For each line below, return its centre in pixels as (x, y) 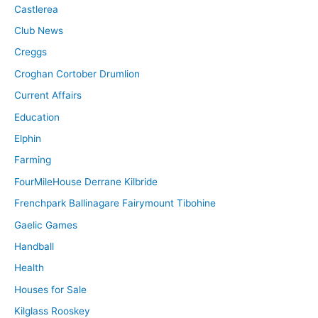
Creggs (31, 52)
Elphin (28, 138)
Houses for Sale (50, 289)
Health (29, 268)
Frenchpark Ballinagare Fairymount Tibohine (115, 203)
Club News (39, 30)
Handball (34, 246)
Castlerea (36, 9)
